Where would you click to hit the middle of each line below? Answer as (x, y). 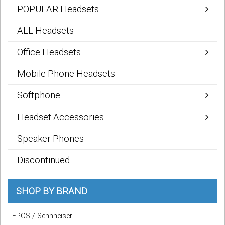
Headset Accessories (61, 117)
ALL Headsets (45, 30)
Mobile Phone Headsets (66, 73)
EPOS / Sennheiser (42, 216)
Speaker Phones (50, 138)
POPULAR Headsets (58, 9)
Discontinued (43, 160)
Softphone (39, 95)
